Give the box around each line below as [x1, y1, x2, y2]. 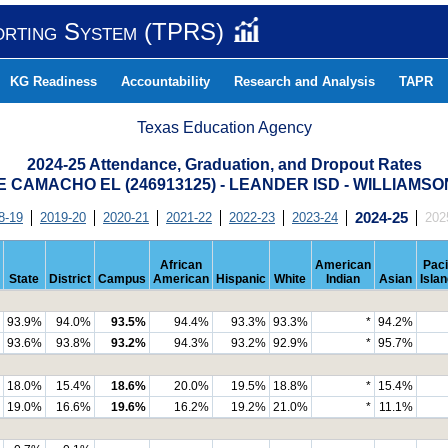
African [159, 258, 202, 272]
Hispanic [215, 272, 266, 286]
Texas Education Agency [137, 119, 312, 136]
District [48, 272, 91, 286]
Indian [325, 272, 360, 286]
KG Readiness [10, 74, 97, 89]
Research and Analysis [234, 74, 375, 89]
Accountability [121, 74, 210, 89]
